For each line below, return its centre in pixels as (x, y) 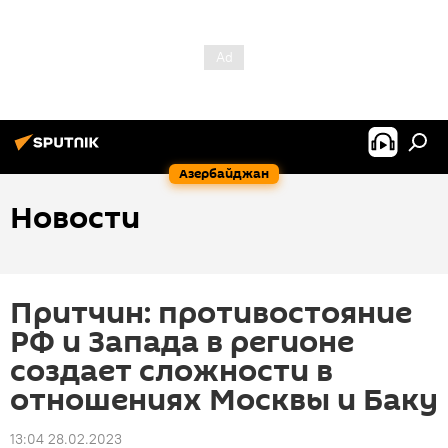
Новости (75, 218)
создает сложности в (171, 371)
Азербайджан (224, 173)
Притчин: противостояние (211, 313)
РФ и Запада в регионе (182, 342)
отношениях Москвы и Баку (224, 400)
